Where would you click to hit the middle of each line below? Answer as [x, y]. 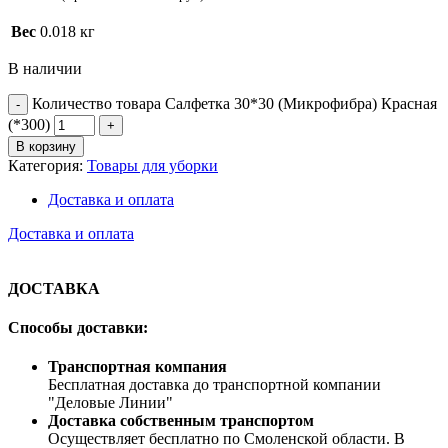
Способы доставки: [78, 327]
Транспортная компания [137, 367]
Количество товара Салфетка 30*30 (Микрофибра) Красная [234, 104]
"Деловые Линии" [110, 403]
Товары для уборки [152, 166]
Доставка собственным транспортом [181, 421]
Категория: [47, 166]
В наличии [45, 69]
